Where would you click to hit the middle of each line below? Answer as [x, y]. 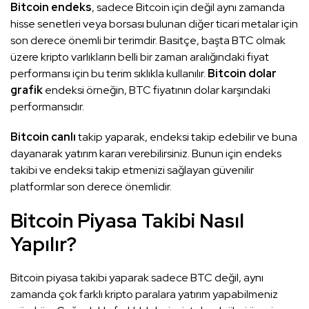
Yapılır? [46, 245]
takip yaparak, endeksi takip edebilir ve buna [187, 137]
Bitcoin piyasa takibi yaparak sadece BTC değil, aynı [137, 278]
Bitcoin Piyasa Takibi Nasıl [127, 221]
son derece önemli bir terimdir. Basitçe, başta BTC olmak [148, 41]
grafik [27, 90]
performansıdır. [48, 107]
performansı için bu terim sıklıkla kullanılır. [109, 74]
